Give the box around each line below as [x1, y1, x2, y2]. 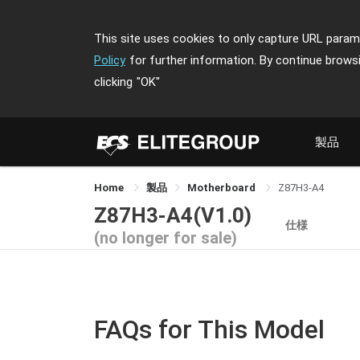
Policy [94, 53, 125, 67]
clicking [94, 75, 133, 89]
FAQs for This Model [94, 314, 325, 345]
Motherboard [187, 182, 258, 194]
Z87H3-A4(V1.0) [94, 202, 252, 227]
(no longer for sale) [94, 227, 237, 247]
